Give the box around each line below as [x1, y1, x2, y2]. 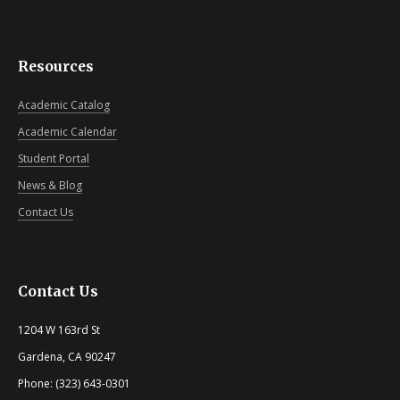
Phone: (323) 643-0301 [18, 376, 130, 391]
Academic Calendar [18, 124, 117, 139]
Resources [18, 58, 94, 75]
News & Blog [18, 178, 82, 193]
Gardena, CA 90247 [18, 349, 116, 364]
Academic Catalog [18, 97, 110, 112]
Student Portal [18, 151, 89, 166]
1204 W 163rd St [18, 322, 100, 337]
